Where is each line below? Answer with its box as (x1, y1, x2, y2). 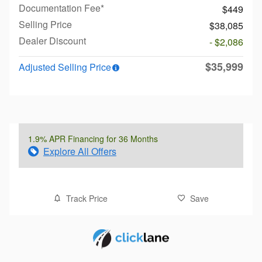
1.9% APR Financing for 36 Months (28, 132, 158, 144)
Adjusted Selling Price (19, 60, 111, 74)
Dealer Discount (19, 33, 86, 47)
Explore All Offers (43, 144, 116, 158)
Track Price (66, 192, 108, 204)
